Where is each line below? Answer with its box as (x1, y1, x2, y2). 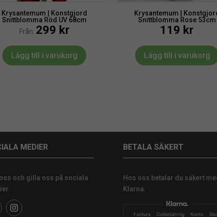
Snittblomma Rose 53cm (138, 16, 216, 24)
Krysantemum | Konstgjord (1, 9, 88, 17)
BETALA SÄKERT (123, 142, 184, 152)
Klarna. (123, 185, 146, 193)
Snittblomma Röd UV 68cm (2, 16, 87, 24)
